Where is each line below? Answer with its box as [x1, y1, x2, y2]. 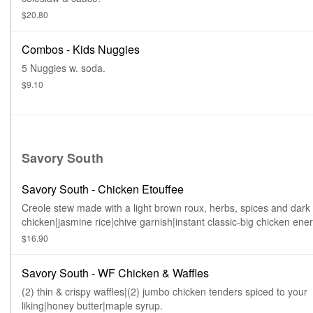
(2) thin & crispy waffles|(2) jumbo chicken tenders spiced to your [22, 284, 307, 298]
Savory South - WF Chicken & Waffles [22, 265, 209, 281]
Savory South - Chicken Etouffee [22, 181, 184, 197]
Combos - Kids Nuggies [22, 41, 140, 57]
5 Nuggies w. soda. [22, 61, 105, 75]
